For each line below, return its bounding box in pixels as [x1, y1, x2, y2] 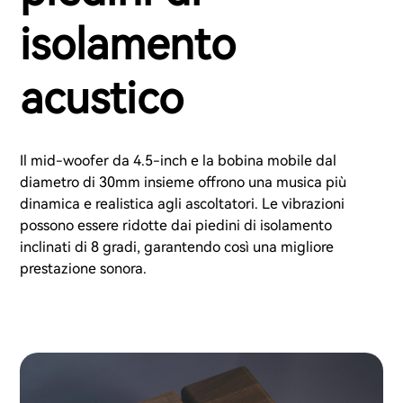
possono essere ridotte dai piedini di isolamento [20, 217, 332, 235]
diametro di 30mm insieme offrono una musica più [20, 174, 346, 192]
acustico [20, 73, 184, 125]
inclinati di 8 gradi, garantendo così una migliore [20, 238, 334, 256]
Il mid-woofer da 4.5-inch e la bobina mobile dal [20, 152, 336, 170]
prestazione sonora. [20, 260, 147, 278]
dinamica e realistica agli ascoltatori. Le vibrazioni [20, 195, 345, 213]
